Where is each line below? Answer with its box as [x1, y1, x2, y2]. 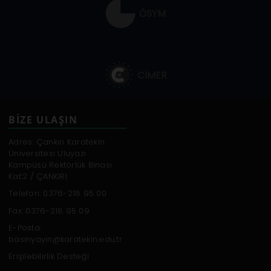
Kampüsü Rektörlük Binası [8, 159, 113, 171]
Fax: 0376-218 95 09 [8, 204, 90, 217]
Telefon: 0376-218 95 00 [8, 188, 106, 200]
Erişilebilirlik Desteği [8, 250, 89, 263]
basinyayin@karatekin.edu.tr [8, 233, 123, 245]
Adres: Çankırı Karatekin [8, 136, 105, 148]
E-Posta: [8, 221, 42, 233]
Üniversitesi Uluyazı [8, 148, 87, 160]
